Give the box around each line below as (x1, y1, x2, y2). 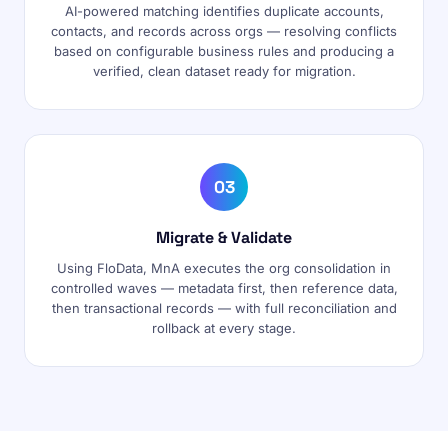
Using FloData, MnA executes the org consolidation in (57, 260, 391, 276)
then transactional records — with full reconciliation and (51, 300, 397, 316)
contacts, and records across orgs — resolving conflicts (51, 23, 397, 39)
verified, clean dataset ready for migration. (92, 63, 356, 79)
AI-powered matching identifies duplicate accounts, (64, 3, 384, 19)
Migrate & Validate (156, 227, 292, 248)
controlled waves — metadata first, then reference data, (50, 280, 398, 296)
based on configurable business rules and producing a (54, 43, 394, 59)
